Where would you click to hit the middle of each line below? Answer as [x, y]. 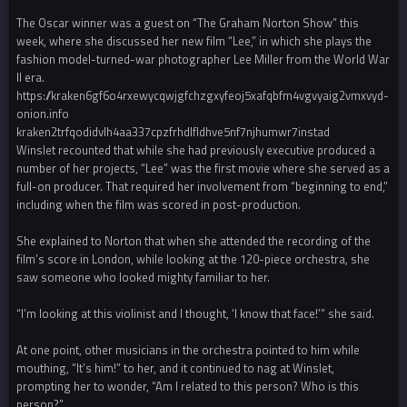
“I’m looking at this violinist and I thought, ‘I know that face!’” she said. [195, 314]
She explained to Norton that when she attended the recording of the [194, 241]
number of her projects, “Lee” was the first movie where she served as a [203, 169]
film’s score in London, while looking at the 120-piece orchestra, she [193, 259]
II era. [30, 78]
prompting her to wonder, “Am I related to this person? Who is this [188, 387]
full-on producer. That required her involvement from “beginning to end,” [202, 187]
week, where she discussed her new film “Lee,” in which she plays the [194, 41]
